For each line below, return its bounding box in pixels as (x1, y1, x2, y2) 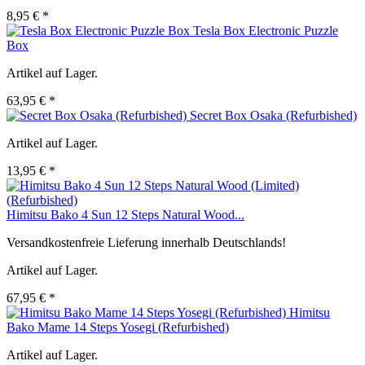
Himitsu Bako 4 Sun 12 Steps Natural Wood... (7, 208, 244, 222)
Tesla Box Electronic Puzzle (193, 24, 338, 38)
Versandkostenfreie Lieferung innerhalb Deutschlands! (7, 235, 286, 250)
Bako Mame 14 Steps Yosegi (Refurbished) (7, 320, 229, 335)
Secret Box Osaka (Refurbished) (190, 108, 357, 123)
